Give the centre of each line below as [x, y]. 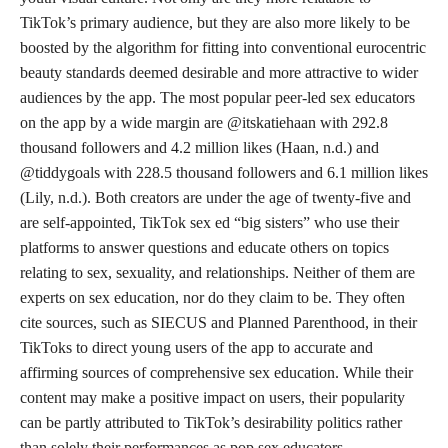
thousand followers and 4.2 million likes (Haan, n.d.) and [199, 147]
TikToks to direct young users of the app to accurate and [196, 347]
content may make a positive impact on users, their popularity [212, 397]
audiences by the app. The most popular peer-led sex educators [217, 97]
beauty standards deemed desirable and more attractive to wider [219, 72]
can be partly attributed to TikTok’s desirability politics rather [211, 422]
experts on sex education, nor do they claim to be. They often [212, 297]
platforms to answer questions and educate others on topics [204, 247]
